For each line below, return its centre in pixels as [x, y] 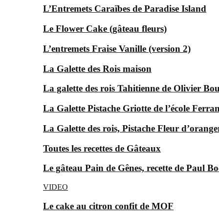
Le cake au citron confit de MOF [108, 206]
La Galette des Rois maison [97, 68]
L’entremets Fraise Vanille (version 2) [117, 48]
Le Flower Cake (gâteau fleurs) [105, 29]
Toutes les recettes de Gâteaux [102, 148]
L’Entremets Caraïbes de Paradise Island [125, 9]
